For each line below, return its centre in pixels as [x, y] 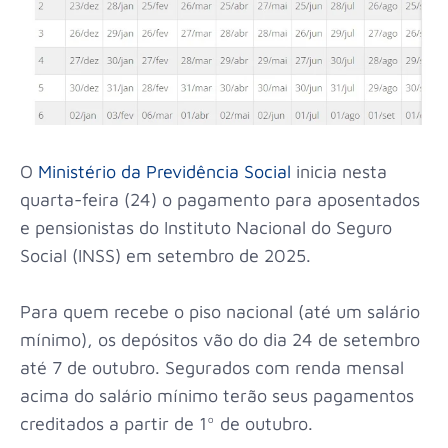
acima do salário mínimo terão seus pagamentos [217, 396]
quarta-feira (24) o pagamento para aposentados [220, 200]
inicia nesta [339, 172]
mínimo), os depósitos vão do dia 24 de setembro [220, 340]
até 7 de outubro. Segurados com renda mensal [212, 368]
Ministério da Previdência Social [164, 172]
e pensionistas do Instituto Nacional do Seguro [206, 228]
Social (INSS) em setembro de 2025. [165, 256]
